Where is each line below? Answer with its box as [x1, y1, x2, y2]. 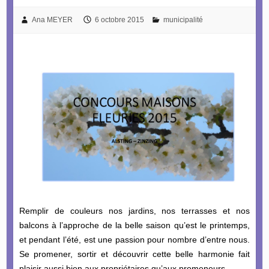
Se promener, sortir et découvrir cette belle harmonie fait [19, 249, 250, 259]
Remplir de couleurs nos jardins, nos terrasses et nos [19, 206, 250, 216]
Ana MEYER [31, 15, 73, 24]
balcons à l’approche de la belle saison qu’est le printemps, [19, 220, 250, 231]
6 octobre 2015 [94, 15, 144, 24]
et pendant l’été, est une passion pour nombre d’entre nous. [19, 235, 250, 245]
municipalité [163, 15, 203, 24]
